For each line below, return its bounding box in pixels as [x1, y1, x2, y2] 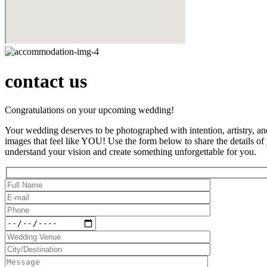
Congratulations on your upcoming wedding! [5, 105, 174, 116]
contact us [5, 70, 87, 92]
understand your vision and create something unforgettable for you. [5, 147, 256, 157]
